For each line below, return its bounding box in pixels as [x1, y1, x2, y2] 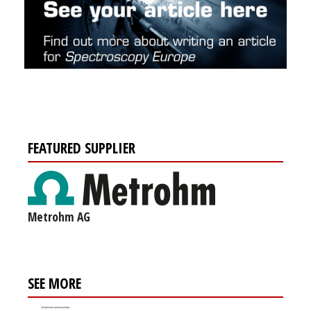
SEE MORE [28, 274, 81, 294]
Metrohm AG [28, 208, 90, 226]
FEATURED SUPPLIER [28, 138, 135, 158]
